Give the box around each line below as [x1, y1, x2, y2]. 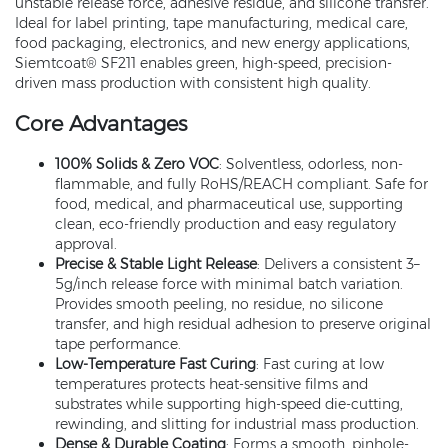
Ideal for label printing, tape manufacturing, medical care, [15, 14, 408, 32]
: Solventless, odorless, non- [219, 155, 403, 173]
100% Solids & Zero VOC [55, 155, 219, 173]
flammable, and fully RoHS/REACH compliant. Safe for [55, 175, 428, 193]
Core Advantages [15, 110, 187, 136]
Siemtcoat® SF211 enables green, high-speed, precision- [15, 54, 392, 72]
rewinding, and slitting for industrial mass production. [55, 415, 419, 433]
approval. [55, 235, 117, 253]
